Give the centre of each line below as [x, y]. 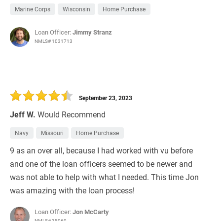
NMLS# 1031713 [54, 41]
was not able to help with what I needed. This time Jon [104, 177]
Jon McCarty [91, 212]
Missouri [52, 133]
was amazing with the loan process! [72, 190]
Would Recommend [72, 114]
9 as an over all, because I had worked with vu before [101, 150]
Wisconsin [76, 9]
